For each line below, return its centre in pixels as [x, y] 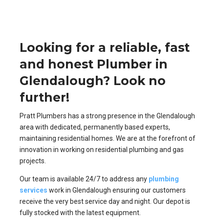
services [33, 190]
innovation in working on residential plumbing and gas [102, 149]
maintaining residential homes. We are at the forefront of [108, 138]
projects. [33, 161]
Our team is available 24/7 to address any [84, 179]
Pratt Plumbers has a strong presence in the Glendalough [107, 116]
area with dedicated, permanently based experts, [95, 127]
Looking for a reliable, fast [105, 47]
